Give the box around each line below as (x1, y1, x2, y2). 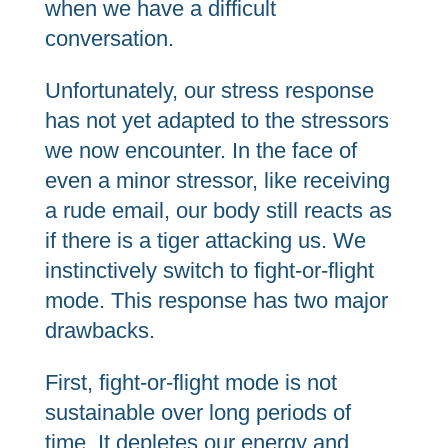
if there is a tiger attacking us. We (44, 228, 366, 253)
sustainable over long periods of (44, 400, 351, 425)
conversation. (44, 26, 174, 51)
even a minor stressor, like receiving (44, 168, 390, 193)
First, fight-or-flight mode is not (44, 370, 337, 395)
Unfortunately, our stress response (44, 78, 374, 103)
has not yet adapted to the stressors (44, 108, 389, 133)
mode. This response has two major (44, 288, 388, 313)
